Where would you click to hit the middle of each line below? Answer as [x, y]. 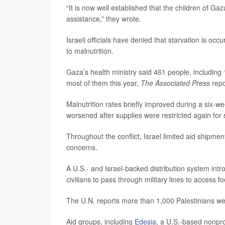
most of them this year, [103, 83]
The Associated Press [175, 83]
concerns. [82, 147]
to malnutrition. [90, 51]
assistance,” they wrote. [104, 19]
